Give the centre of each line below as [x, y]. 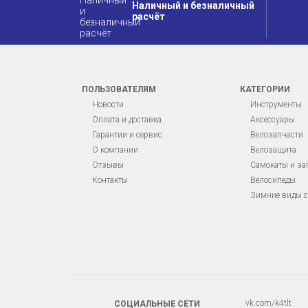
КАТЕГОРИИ [265, 90]
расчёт [148, 17]
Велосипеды [273, 180]
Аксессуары [273, 120]
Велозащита [273, 150]
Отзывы [108, 165]
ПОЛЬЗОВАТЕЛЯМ [119, 90]
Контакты [110, 180]
